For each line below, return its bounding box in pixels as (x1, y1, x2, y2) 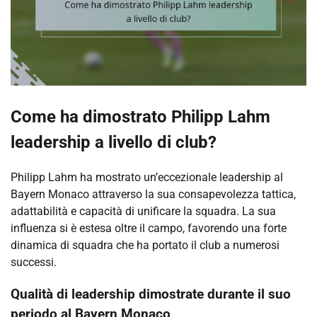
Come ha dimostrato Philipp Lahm (11, 107, 270, 127)
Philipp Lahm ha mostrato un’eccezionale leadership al (11, 171, 283, 185)
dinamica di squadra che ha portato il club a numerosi (11, 238, 279, 253)
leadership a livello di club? (11, 132, 217, 153)
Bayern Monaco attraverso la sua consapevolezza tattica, (11, 188, 296, 202)
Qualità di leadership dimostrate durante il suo (11, 287, 291, 303)
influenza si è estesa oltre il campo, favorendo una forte (11, 221, 287, 236)
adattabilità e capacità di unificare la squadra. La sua (11, 204, 276, 219)
